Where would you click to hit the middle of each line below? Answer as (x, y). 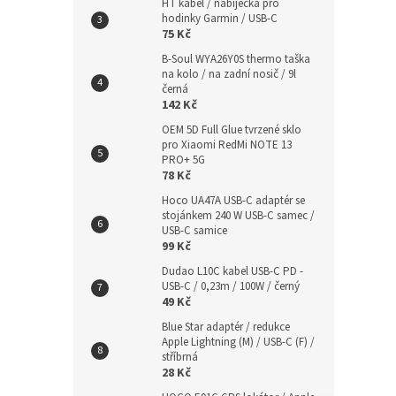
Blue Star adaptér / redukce (226, 327)
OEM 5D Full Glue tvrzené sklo (232, 130)
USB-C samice (194, 231)
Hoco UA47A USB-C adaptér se (233, 201)
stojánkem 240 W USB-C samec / (238, 216)
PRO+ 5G (183, 160)
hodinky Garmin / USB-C (220, 19)
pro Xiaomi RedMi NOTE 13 (227, 145)
